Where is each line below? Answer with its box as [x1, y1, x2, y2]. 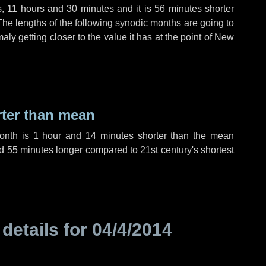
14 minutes [85, 131, 134, 141]
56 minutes [154, 4, 202, 14]
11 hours [7, 4, 45, 14]
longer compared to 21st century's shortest [53, 145, 235, 155]
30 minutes [66, 4, 114, 14]
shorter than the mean [133, 131, 234, 141]
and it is [113, 4, 155, 14]
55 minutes [7, 145, 54, 155]
